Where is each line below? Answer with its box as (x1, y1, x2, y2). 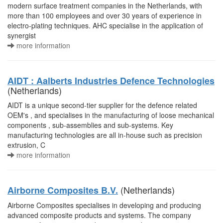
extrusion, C (7, 140, 45, 150)
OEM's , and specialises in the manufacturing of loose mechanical (7, 110, 214, 120)
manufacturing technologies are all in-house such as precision (7, 130, 202, 140)
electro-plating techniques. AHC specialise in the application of (7, 20, 203, 30)
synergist (7, 30, 36, 40)
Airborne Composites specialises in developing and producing (7, 200, 201, 210)
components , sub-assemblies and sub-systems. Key (7, 120, 173, 130)
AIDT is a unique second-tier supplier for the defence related (7, 100, 197, 110)
